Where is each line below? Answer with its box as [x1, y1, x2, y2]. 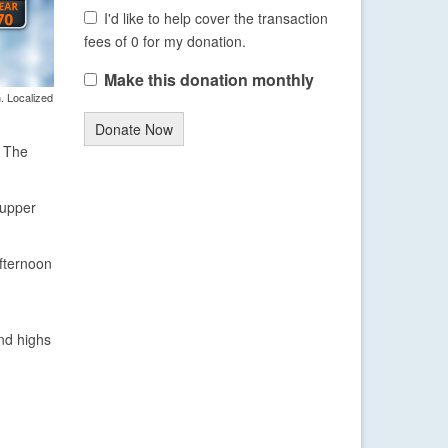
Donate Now [94, 119, 173, 140]
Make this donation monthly [103, 68, 314, 92]
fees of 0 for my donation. [83, 31, 246, 52]
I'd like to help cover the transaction [104, 8, 328, 29]
